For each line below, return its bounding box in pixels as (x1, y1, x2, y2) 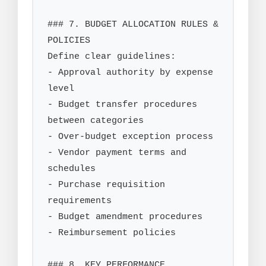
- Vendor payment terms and (47, 147, 186, 159)
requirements (47, 195, 112, 207)
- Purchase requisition (47, 179, 165, 191)
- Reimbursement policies (47, 227, 176, 239)
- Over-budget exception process (47, 131, 213, 142)
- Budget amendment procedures (47, 211, 202, 223)
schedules (47, 163, 96, 175)
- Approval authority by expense (47, 67, 213, 78)
